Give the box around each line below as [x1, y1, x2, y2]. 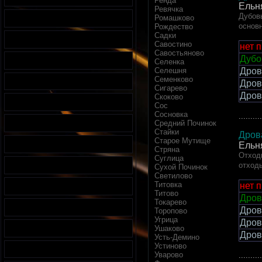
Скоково [154, 92, 183, 102]
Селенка [154, 57, 184, 67]
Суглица [154, 154, 184, 163]
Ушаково [154, 224, 184, 233]
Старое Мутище [154, 136, 211, 146]
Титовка [154, 180, 182, 189]
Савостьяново [154, 49, 204, 58]
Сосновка [154, 110, 188, 119]
